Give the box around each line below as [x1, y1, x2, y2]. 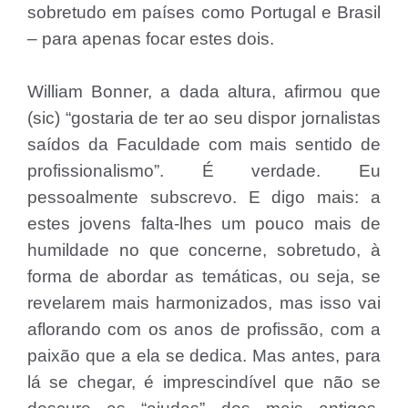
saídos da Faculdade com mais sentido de [27, 135, 381, 154]
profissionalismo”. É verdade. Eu [27, 161, 381, 180]
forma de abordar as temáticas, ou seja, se [27, 267, 381, 286]
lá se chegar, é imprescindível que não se [27, 372, 381, 392]
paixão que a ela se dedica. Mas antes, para [27, 346, 381, 365]
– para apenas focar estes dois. [27, 29, 274, 48]
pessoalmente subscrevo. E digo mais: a [27, 188, 381, 207]
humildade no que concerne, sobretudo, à [27, 240, 381, 260]
